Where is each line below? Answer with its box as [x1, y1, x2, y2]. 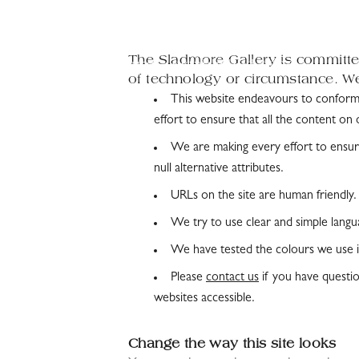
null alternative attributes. [154, 163, 284, 175]
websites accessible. [154, 292, 255, 305]
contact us [206, 272, 259, 284]
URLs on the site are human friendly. [171, 190, 357, 203]
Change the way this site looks [128, 338, 336, 351]
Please [171, 272, 206, 284]
